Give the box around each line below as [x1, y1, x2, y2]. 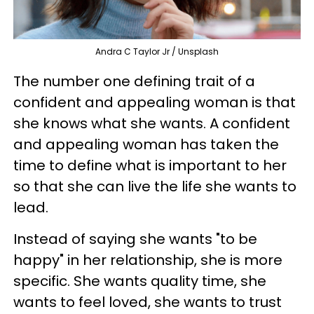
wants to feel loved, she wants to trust [13, 292, 282, 312]
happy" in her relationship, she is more [13, 250, 282, 270]
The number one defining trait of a [13, 71, 255, 91]
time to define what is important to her [13, 155, 287, 175]
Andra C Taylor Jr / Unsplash [95, 45, 219, 57]
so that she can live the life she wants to [13, 176, 296, 196]
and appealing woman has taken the [13, 134, 279, 154]
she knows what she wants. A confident [13, 113, 290, 133]
